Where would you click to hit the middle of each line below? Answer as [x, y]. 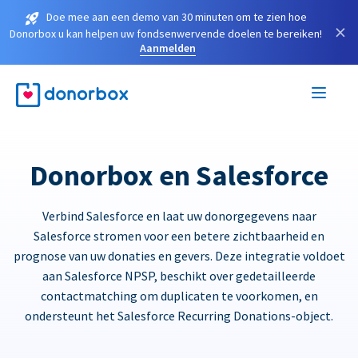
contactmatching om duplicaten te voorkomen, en [179, 295]
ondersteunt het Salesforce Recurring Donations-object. [179, 315]
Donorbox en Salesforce [179, 175]
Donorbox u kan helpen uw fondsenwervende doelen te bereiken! [165, 33]
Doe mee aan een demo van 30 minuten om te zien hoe [177, 17]
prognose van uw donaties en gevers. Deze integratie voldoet [179, 255]
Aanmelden [168, 48]
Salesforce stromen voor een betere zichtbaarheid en [179, 235]
